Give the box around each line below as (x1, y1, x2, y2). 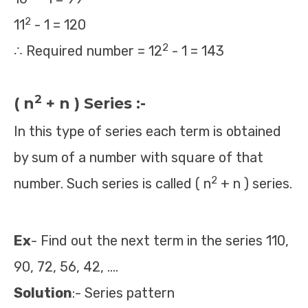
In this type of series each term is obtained (14, 123, 281, 140)
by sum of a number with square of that (14, 149, 263, 166)
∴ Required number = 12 (14, 43, 162, 59)
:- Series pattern (72, 285, 175, 301)
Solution (14, 285, 72, 301)
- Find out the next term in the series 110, (31, 232, 289, 249)
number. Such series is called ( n (14, 175, 211, 192)
